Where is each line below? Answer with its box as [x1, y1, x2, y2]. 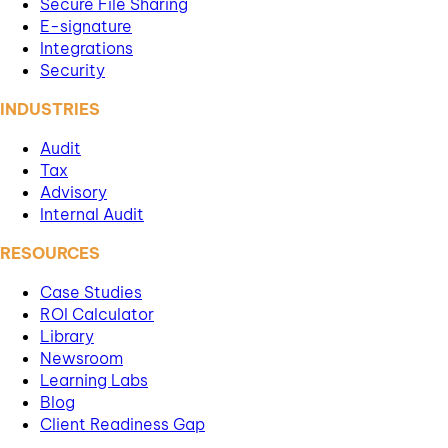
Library [40, 325, 94, 346]
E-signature [40, 15, 132, 36]
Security [40, 59, 105, 80]
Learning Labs [40, 369, 148, 390]
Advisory [40, 181, 107, 202]
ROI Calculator [40, 303, 154, 324]
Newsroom [40, 347, 123, 368]
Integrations [40, 37, 133, 58]
